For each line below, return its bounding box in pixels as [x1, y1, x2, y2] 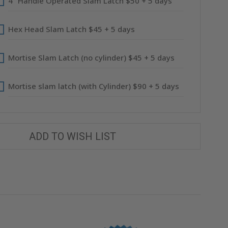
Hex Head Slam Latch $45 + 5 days [8, 24, 135, 34]
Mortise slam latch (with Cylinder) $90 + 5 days [8, 81, 179, 91]
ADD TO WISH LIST [29, 130, 117, 142]
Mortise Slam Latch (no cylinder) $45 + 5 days [8, 52, 175, 63]
